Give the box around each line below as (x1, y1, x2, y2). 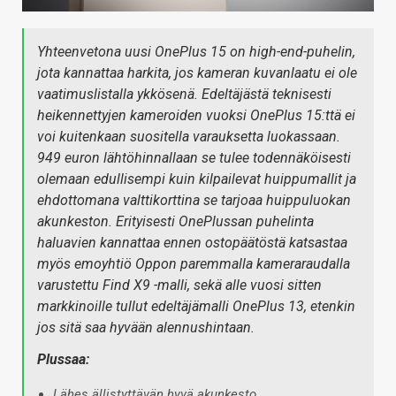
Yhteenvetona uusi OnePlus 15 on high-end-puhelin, (37, 42, 355, 60)
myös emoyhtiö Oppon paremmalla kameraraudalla (37, 255, 350, 272)
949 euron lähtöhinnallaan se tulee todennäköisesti (37, 148, 351, 166)
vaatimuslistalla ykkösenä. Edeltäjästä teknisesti (37, 85, 331, 103)
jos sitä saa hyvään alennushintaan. (37, 318, 255, 336)
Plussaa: (37, 350, 89, 368)
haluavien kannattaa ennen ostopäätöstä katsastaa (37, 233, 347, 251)
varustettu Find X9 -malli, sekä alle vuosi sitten (37, 276, 322, 293)
